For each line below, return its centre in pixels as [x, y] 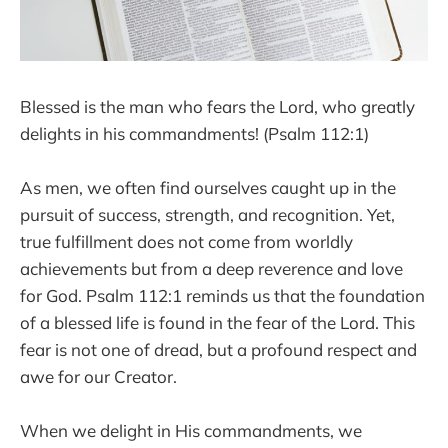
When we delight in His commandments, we [191, 430]
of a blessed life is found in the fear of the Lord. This [217, 322]
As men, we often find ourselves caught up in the [208, 187]
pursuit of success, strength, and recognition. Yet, [207, 214]
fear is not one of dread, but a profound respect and [218, 349]
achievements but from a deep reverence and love [211, 268]
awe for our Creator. [98, 376]
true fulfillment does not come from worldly [186, 241]
